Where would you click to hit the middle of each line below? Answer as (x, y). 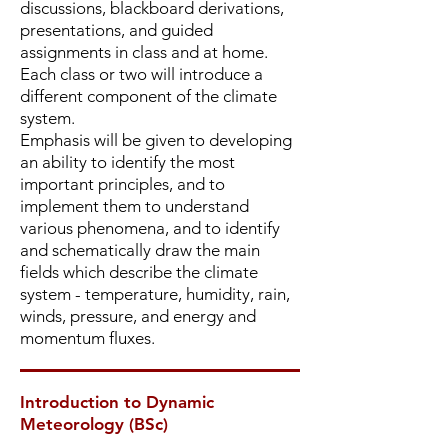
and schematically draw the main (140, 250)
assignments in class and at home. (144, 52)
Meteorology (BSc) (94, 424)
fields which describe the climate (139, 272)
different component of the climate (148, 96)
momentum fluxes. (87, 338)
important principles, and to (122, 184)
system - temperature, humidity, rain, (155, 294)
